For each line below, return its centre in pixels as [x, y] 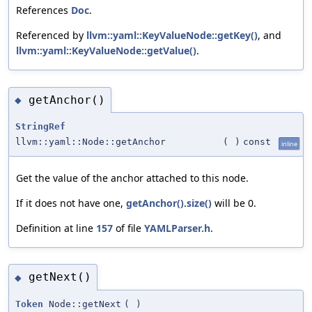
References [44, 10]
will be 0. [234, 203]
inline [289, 144]
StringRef [40, 127]
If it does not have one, [71, 203]
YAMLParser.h [177, 228]
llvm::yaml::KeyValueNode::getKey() [172, 36]
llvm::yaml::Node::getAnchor [91, 142]
